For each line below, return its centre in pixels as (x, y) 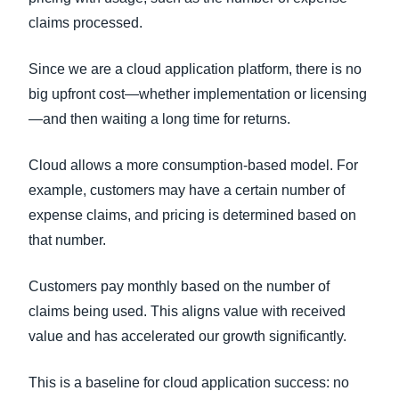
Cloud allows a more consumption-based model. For (193, 165)
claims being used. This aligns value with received (187, 311)
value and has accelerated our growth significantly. (187, 336)
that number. (67, 240)
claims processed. (85, 23)
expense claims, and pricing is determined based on (192, 215)
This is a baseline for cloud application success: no (189, 383)
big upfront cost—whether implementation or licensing (198, 94)
